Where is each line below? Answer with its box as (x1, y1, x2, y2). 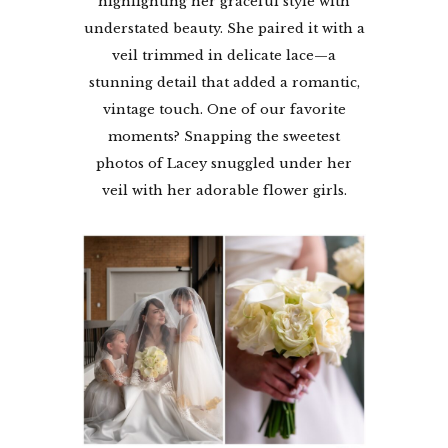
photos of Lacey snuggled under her (96, 154, 352, 172)
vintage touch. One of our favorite (102, 100, 346, 118)
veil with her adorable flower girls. (101, 181, 347, 199)
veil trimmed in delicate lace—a (112, 46, 336, 64)
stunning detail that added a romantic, (88, 73, 360, 91)
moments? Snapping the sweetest (108, 127, 340, 145)
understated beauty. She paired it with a (83, 19, 365, 37)
